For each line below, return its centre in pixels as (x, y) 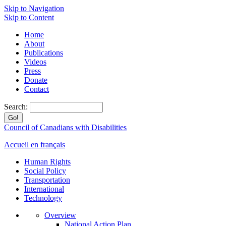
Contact (37, 89)
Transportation (47, 180)
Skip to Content (29, 17)
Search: (17, 107)
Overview (60, 215)
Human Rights (47, 162)
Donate (36, 80)
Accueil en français (35, 145)
